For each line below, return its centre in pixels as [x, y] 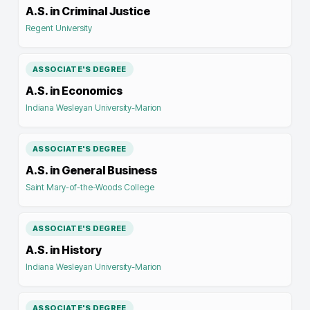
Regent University [59, 28]
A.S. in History [64, 250]
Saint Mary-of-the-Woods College [90, 187]
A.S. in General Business [91, 170]
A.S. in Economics [74, 91]
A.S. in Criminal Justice [88, 11]
